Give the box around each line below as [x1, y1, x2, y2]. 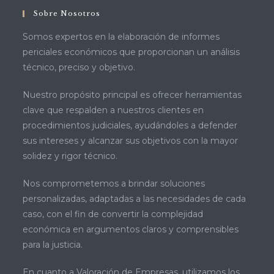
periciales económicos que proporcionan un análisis [23, 46, 240, 57]
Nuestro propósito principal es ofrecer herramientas [23, 89, 242, 100]
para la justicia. [23, 239, 83, 250]
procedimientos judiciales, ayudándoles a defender [23, 120, 238, 131]
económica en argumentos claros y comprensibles [23, 224, 239, 235]
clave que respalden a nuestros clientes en [23, 105, 204, 116]
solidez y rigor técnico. [23, 150, 118, 161]
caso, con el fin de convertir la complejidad [23, 209, 204, 220]
